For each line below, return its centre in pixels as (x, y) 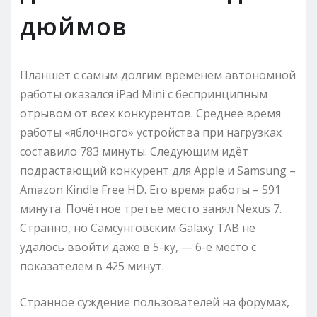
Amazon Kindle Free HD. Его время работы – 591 (150, 190)
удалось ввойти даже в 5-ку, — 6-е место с (138, 247)
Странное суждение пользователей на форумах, (155, 302)
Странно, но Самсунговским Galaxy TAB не (138, 228)
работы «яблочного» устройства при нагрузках (151, 133)
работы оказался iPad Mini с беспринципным (144, 94)
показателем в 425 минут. (92, 266)
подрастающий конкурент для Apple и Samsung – (158, 171)
